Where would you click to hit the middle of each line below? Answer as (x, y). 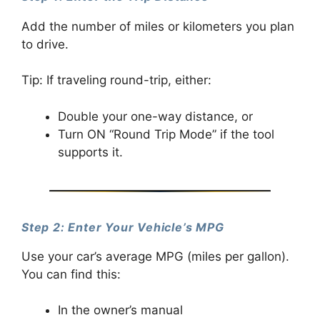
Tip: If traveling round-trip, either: (116, 80)
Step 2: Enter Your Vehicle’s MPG (123, 227)
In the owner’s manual (120, 310)
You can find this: (71, 274)
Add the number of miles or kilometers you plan (158, 26)
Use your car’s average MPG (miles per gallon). (155, 256)
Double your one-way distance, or (155, 116)
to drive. (45, 44)
